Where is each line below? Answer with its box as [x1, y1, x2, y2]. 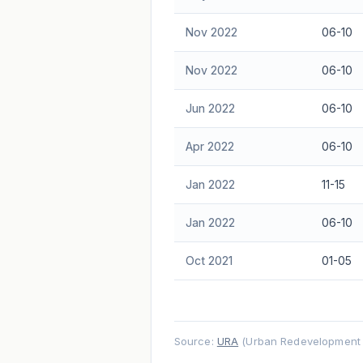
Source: [173, 334, 217, 348]
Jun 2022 [185, 100, 235, 115]
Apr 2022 [185, 139, 234, 153]
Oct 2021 [185, 253, 233, 267]
